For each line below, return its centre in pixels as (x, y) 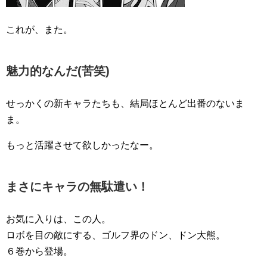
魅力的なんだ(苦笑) (58, 71)
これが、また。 (39, 30)
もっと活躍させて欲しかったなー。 (82, 145)
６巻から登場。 (39, 252)
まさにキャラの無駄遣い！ (77, 187)
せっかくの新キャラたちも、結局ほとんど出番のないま (125, 104)
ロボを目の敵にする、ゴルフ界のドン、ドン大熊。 (116, 235)
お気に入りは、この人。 (58, 219)
